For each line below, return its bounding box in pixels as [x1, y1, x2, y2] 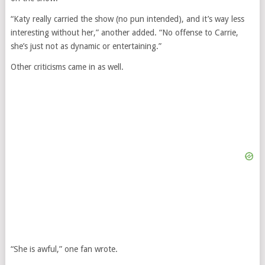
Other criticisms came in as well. [10, 62, 124, 72]
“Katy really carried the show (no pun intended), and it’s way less [10, 14, 244, 24]
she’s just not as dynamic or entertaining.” [10, 41, 161, 51]
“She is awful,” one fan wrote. [10, 244, 118, 254]
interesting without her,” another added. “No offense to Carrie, [10, 28, 238, 38]
